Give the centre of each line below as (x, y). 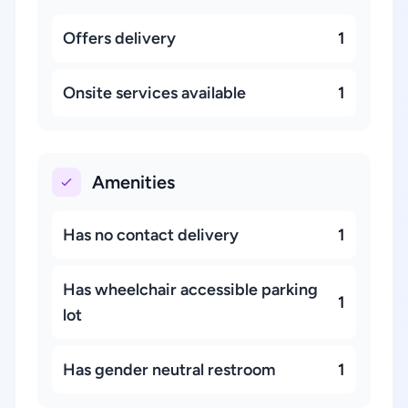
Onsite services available (154, 93)
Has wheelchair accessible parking (190, 290)
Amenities (133, 182)
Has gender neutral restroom (169, 370)
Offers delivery (119, 38)
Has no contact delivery (151, 235)
